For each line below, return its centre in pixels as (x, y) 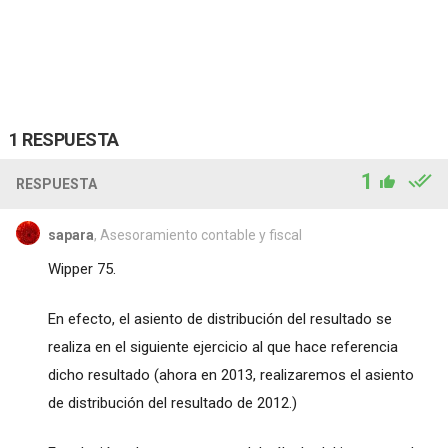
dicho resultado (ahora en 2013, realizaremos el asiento (230, 374)
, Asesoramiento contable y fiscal (197, 234)
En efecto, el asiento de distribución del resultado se (219, 318)
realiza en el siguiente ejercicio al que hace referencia (222, 346)
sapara (70, 234)
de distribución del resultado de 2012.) (172, 402)
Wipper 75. (81, 268)
